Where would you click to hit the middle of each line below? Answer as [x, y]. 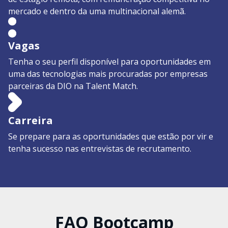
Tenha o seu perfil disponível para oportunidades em [109, 61]
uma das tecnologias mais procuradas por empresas [108, 74]
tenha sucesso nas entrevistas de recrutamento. [100, 148]
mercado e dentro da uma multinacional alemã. [97, 11]
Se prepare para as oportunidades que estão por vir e [111, 136]
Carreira [31, 120]
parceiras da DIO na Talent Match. [73, 86]
